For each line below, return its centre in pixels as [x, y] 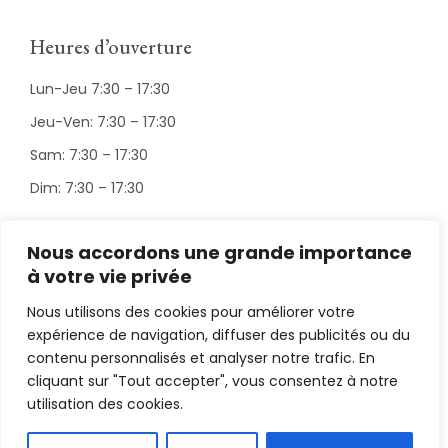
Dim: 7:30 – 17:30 [87, 188]
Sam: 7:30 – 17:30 [89, 155]
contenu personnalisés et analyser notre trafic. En [201, 358]
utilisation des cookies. [105, 404]
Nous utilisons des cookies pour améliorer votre [191, 312]
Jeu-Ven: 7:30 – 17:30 [103, 122]
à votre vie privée [109, 276]
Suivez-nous [79, 263]
